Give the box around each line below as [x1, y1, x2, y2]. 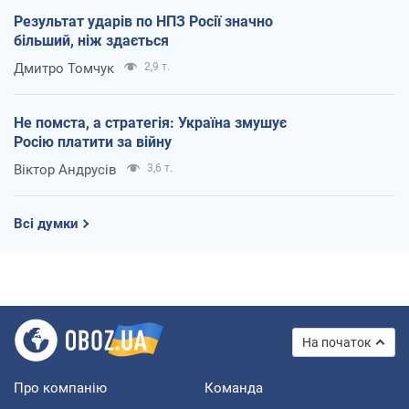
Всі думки [14, 215, 79, 232]
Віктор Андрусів [14, 161, 117, 178]
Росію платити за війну [14, 132, 172, 151]
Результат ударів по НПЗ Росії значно [14, 12, 273, 30]
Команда [204, 379, 263, 396]
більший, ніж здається [14, 31, 169, 49]
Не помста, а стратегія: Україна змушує [14, 113, 287, 131]
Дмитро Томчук [14, 59, 114, 77]
